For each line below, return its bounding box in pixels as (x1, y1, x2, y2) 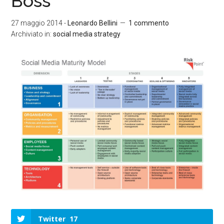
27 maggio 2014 (11, 19, 63, 27)
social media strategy (53, 30, 121, 38)
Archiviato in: (11, 30, 53, 38)
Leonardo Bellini (67, 19, 118, 27)
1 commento (128, 19, 169, 27)
